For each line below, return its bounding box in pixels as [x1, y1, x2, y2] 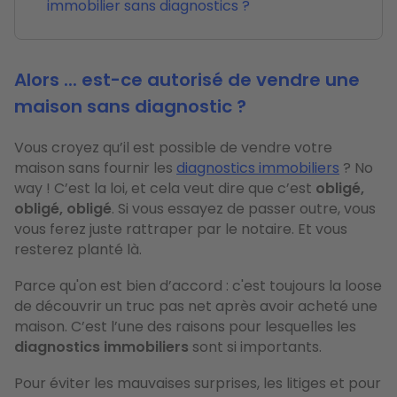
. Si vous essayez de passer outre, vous [112, 198, 376, 219]
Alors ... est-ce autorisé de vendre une [14, 66, 360, 92]
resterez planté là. [14, 238, 142, 260]
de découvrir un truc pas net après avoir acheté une [14, 295, 378, 316]
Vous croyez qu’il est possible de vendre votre [14, 136, 332, 158]
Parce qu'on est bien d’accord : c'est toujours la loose [14, 275, 382, 296]
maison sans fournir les [14, 157, 176, 178]
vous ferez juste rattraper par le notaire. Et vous [14, 218, 347, 239]
